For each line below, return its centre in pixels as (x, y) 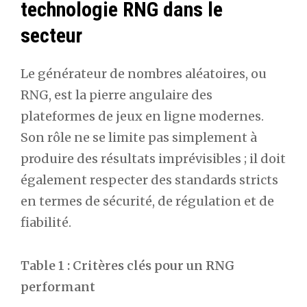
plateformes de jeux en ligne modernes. (142, 116)
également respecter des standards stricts (149, 180)
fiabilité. (46, 223)
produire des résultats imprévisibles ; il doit (153, 159)
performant (58, 286)
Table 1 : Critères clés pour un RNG (127, 265)
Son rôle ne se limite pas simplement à (139, 138)
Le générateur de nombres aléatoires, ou (144, 74)
